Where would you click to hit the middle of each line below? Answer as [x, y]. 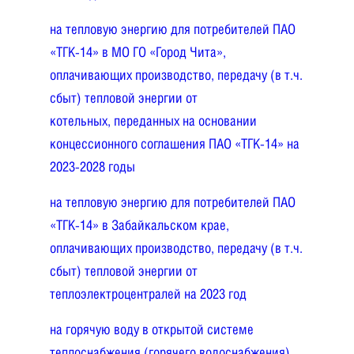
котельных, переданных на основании [154, 120]
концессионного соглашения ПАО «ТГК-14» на [175, 143]
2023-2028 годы [93, 166]
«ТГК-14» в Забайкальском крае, [140, 224]
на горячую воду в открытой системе [152, 329]
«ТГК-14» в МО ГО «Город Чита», [138, 51]
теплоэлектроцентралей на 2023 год [149, 293]
